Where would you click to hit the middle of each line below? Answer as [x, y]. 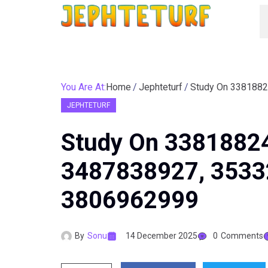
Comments [242, 236]
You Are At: [83, 87]
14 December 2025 [162, 236]
